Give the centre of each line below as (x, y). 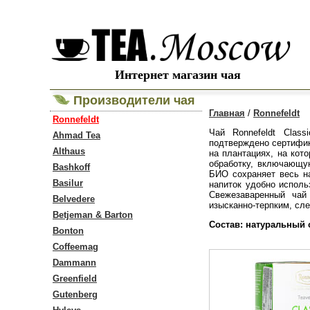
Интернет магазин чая (178, 75)
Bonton (68, 231)
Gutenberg (75, 294)
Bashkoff (71, 167)
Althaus (69, 151)
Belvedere (74, 199)
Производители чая (133, 100)
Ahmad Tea (76, 135)
